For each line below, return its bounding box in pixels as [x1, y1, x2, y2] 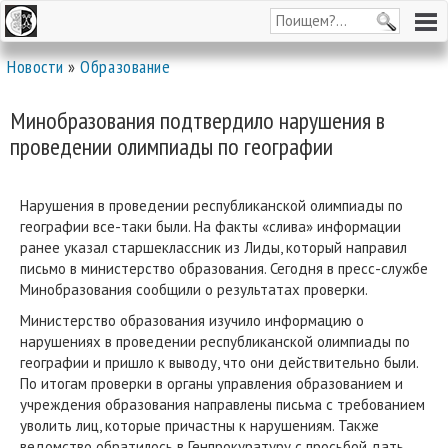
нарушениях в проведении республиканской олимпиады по [20, 332, 410, 351]
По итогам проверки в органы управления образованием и [20, 374, 403, 393]
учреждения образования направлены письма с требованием [20, 395, 425, 414]
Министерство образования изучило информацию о [20, 311, 364, 330]
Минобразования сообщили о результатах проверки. [20, 280, 368, 299]
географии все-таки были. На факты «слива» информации [20, 217, 401, 236]
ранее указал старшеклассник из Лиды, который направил [20, 238, 407, 257]
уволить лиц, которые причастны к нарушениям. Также [20, 416, 379, 435]
